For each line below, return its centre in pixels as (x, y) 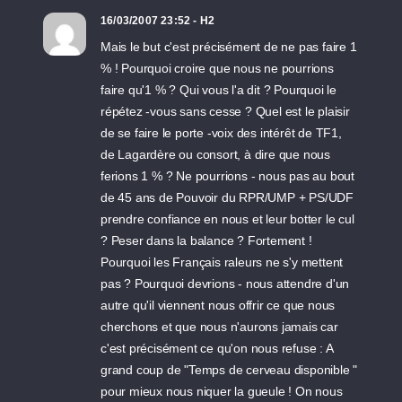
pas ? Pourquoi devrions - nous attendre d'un (225, 284)
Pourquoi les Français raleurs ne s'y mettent (222, 262)
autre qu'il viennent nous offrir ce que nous (218, 305)
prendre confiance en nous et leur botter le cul (227, 219)
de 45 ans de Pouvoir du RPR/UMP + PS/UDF (227, 197)
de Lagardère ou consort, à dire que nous (216, 154)
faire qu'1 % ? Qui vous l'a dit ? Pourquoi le (219, 90)
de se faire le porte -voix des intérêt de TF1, (221, 133)
